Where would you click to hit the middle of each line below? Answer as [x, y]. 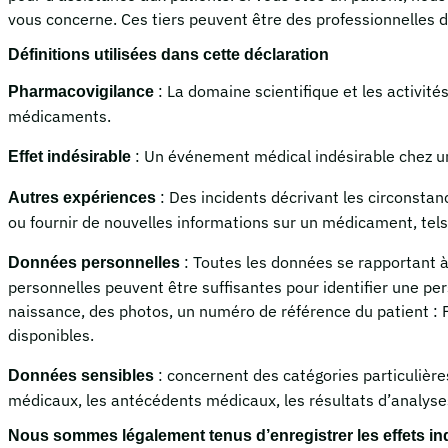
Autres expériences [84, 198]
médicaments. [59, 116]
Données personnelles [96, 263]
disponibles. [51, 335]
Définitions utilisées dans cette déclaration [168, 55]
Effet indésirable [71, 157]
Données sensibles [83, 376]
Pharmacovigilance [83, 92]
